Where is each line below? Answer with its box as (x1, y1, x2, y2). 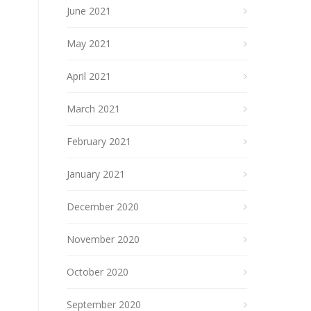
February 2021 (67, 135, 131, 148)
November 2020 (67, 233, 140, 246)
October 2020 (67, 265, 128, 278)
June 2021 (67, 4, 111, 17)
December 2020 (67, 200, 139, 213)
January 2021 (67, 167, 125, 180)
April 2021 (67, 69, 111, 83)
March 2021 (67, 102, 120, 115)
